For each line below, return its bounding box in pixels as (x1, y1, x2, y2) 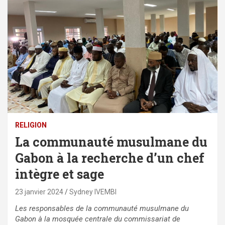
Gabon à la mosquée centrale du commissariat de (15, 214, 180, 224)
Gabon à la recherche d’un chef (15, 150, 204, 167)
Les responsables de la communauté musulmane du (15, 204, 189, 213)
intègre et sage (15, 166, 104, 183)
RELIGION (15, 121, 47, 130)
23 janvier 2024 (15, 188, 63, 196)
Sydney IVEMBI (69, 188, 117, 196)
